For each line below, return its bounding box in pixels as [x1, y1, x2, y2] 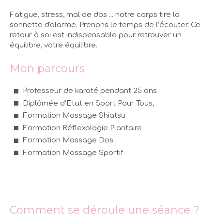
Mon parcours [10, 62, 85, 75]
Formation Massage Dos [23, 136, 113, 144]
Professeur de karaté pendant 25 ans [23, 87, 157, 95]
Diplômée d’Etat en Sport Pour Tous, [23, 99, 154, 108]
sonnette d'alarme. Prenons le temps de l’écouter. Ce [10, 21, 201, 29]
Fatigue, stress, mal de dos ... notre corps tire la [10, 11, 180, 19]
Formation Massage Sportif [23, 148, 123, 157]
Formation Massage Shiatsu [23, 111, 125, 120]
